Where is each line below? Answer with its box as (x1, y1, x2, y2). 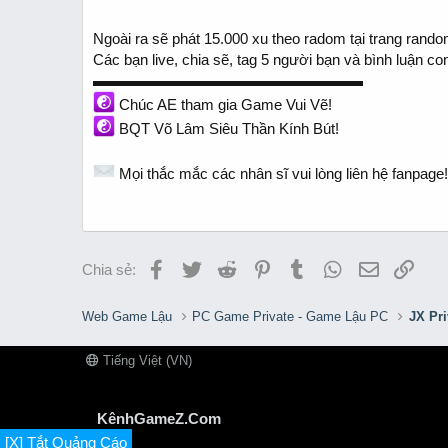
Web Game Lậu (82, 309, 172, 324)
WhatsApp (342, 258, 411, 275)
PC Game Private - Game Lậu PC (192, 309, 389, 324)
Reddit (236, 258, 279, 275)
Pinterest (271, 258, 330, 275)
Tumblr (306, 258, 352, 275)
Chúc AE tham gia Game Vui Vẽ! (115, 96, 332, 113)
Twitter (200, 258, 244, 275)
